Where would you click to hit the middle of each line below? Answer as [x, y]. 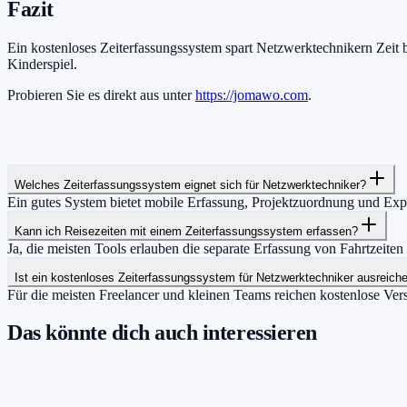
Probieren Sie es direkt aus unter [101, 94]
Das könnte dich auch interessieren [162, 333]
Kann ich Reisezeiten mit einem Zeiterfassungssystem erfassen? [186, 231]
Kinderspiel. [42, 64]
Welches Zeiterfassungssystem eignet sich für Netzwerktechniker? [190, 184]
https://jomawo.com [252, 94]
